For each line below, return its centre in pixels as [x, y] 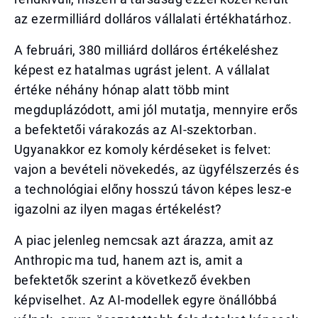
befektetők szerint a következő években [133, 280]
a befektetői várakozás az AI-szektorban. [136, 130]
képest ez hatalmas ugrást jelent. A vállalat [142, 70]
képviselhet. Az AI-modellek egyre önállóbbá [146, 300]
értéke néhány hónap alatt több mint [122, 90]
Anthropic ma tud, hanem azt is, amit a [129, 260]
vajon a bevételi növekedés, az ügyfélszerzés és [157, 169]
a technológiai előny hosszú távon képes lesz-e [153, 189]
